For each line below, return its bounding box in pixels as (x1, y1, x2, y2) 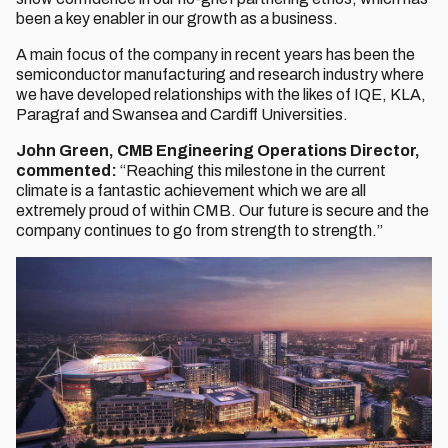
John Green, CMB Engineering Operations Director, (16, 142, 420, 159)
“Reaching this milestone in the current (117, 162, 386, 179)
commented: (16, 162, 117, 179)
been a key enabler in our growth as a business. (16, 10, 338, 27)
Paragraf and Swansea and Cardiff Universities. (16, 106, 348, 123)
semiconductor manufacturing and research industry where (16, 66, 424, 83)
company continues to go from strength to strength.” (16, 222, 383, 239)
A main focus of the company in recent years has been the (16, 46, 415, 63)
